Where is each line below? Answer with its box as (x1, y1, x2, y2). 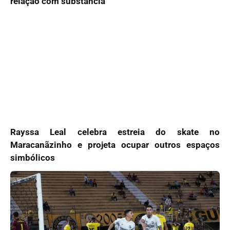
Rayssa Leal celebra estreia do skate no (10, 126, 220, 137)
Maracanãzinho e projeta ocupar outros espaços (10, 139, 220, 150)
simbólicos (10, 152, 55, 163)
